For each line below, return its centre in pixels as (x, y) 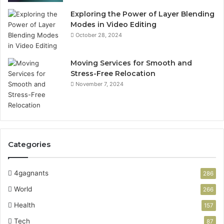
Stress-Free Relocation (113, 73)
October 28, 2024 (99, 35)
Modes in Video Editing (113, 24)
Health (24, 205)
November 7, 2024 (99, 84)
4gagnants (31, 173)
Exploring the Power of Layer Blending (142, 14)
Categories (29, 144)
